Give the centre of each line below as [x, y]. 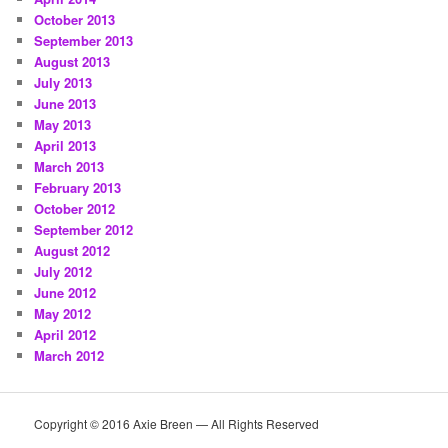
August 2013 [72, 61]
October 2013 [75, 19]
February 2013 [78, 187]
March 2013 [69, 166]
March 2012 [69, 355]
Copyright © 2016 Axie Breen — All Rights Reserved [177, 424]
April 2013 [65, 145]
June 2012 [65, 292]
